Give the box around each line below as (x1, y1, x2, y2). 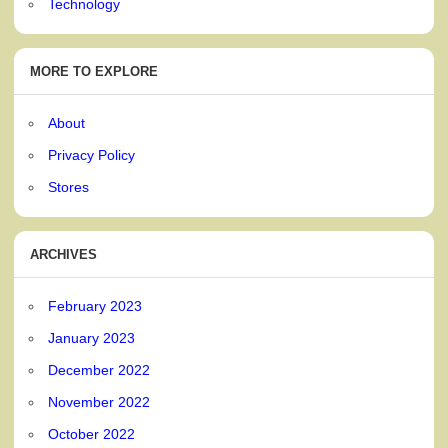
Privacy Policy (48, 146, 136, 163)
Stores (48, 178, 90, 195)
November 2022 (48, 393, 151, 410)
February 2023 (48, 297, 143, 314)
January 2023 (48, 329, 136, 346)
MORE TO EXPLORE (30, 64, 159, 80)
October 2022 (48, 425, 136, 442)
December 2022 (48, 361, 151, 378)
